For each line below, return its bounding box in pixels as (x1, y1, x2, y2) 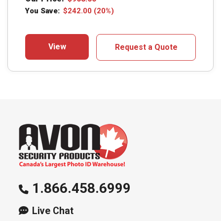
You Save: (25, 6, 60, 15)
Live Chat (32, 205, 74, 217)
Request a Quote (114, 42, 178, 52)
